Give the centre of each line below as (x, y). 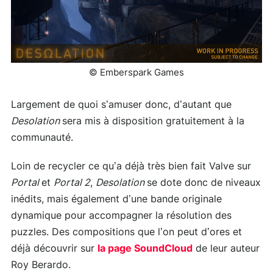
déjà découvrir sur (54, 249)
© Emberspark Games (136, 73)
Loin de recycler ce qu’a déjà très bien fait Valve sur (131, 167)
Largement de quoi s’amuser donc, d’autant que (121, 105)
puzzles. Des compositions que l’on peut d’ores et (126, 232)
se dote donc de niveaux (204, 183)
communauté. (42, 138)
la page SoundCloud (145, 249)
